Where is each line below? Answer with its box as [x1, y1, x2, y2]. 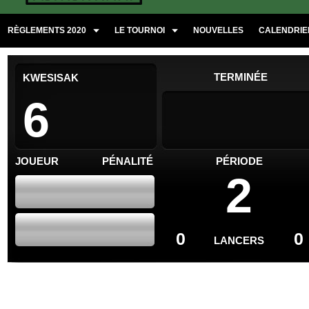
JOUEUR [15, 155, 59, 167]
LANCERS [214, 235, 265, 246]
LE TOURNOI [114, 26, 165, 35]
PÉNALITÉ [102, 155, 153, 167]
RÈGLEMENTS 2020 [8, 26, 86, 35]
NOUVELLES [193, 26, 243, 35]
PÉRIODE [216, 155, 263, 167]
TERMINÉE [214, 71, 268, 83]
